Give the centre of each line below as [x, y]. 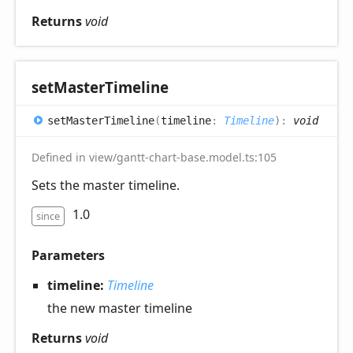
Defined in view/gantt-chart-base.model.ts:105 [154, 158]
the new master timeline [120, 308]
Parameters [68, 256]
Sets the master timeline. [106, 186]
